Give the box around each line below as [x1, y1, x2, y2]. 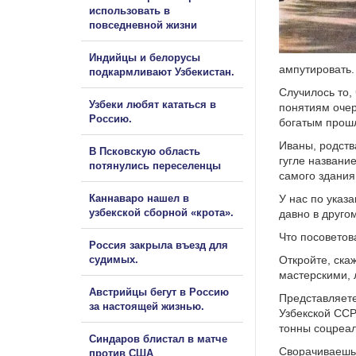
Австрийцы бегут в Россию [89, 285, 229, 298]
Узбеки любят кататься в [89, 98, 216, 110]
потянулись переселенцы [89, 159, 224, 172]
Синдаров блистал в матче [89, 332, 227, 345]
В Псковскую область [89, 145, 200, 157]
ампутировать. [279, 62, 354, 75]
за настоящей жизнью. [89, 300, 204, 312]
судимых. [89, 253, 138, 265]
